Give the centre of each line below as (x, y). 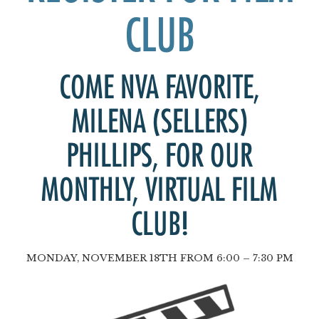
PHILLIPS (109, 156)
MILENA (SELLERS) (159, 122)
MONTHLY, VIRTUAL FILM (159, 190)
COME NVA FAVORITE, (159, 88)
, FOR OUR (203, 156)
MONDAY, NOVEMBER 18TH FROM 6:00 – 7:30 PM (159, 258)
